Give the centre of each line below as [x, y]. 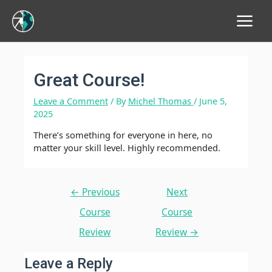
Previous [99, 192]
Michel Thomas [161, 100]
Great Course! [89, 80]
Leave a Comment [70, 100]
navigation [75, 199]
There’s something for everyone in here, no [123, 135]
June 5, [213, 100]
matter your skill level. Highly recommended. [127, 148]
